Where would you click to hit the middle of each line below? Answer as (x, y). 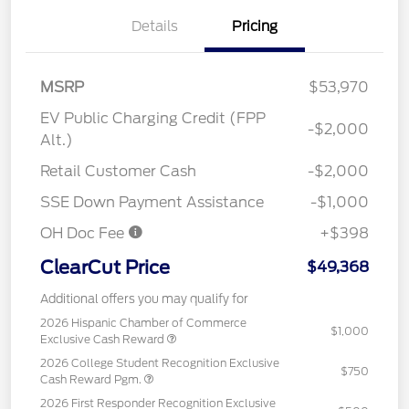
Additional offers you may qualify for (144, 299)
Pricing (255, 26)
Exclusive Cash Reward (104, 339)
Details (154, 26)
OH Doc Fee (84, 233)
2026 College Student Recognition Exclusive (160, 362)
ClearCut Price (105, 267)
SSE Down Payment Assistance (152, 202)
